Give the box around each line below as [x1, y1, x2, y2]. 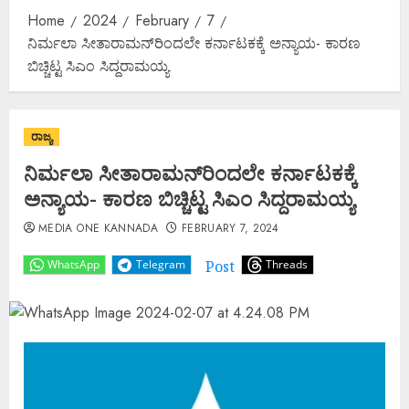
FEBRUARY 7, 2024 [181, 219, 279, 236]
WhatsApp [47, 257, 100, 272]
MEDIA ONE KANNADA [38, 219, 159, 236]
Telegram [136, 257, 185, 272]
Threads [266, 257, 308, 272]
